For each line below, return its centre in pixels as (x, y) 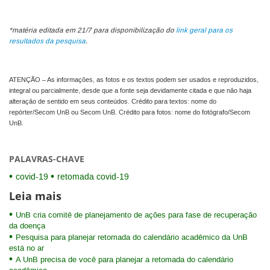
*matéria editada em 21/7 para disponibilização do (93, 31)
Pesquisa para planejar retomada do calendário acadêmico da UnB (132, 237)
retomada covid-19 (93, 177)
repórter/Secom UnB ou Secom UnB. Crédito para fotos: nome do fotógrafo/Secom (130, 112)
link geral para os (204, 31)
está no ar (27, 248)
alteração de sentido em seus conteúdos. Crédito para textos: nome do (113, 102)
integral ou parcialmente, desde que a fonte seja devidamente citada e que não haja (130, 91)
